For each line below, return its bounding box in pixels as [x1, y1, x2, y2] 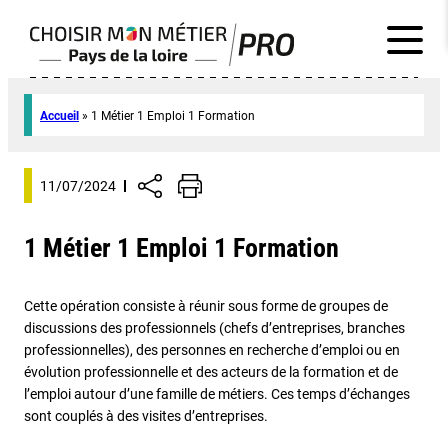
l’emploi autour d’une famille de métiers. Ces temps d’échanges [24, 386, 410, 402]
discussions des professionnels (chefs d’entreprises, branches [24, 320, 405, 336]
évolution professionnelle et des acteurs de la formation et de [24, 364, 398, 380]
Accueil [40, 109, 79, 123]
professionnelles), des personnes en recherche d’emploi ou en [24, 342, 400, 358]
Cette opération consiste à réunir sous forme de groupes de [24, 298, 388, 314]
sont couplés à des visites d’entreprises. [24, 408, 268, 424]
